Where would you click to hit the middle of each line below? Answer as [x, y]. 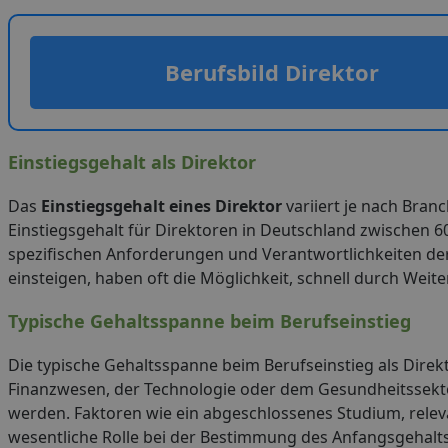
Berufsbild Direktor [272, 72]
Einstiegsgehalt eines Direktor [161, 206]
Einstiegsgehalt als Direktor [132, 162]
